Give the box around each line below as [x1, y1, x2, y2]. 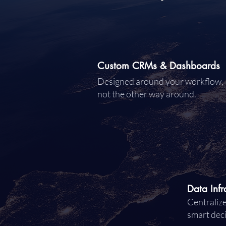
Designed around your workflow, [97, 75, 223, 87]
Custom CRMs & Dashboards [97, 59, 220, 72]
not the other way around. [97, 88, 196, 99]
